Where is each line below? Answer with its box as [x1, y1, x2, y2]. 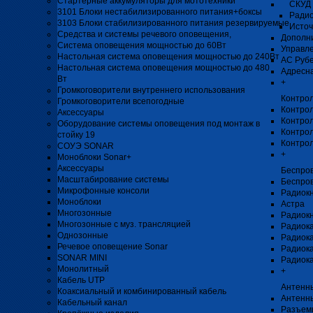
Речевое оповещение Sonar [57, 242, 168, 252]
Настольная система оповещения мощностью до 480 [57, 63, 270, 73]
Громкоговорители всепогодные [57, 96, 184, 106]
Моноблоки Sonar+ [57, 152, 131, 162]
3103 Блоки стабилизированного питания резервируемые [57, 18, 289, 28]
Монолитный [57, 264, 109, 274]
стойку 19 [57, 130, 95, 140]
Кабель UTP [57, 275, 105, 285]
